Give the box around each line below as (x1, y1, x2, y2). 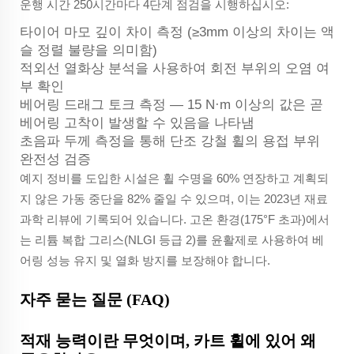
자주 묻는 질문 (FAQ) (20, 291, 170, 309)
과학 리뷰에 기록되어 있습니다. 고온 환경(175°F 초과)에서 (20, 213, 330, 227)
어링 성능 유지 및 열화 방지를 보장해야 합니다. (20, 254, 270, 268)
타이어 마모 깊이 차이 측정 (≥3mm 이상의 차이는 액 (20, 24, 334, 40)
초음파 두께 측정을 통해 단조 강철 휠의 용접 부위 (20, 134, 320, 149)
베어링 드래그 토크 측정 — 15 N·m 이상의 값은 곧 (20, 97, 323, 113)
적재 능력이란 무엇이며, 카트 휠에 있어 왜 (20, 332, 316, 350)
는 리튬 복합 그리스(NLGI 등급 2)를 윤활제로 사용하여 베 (20, 233, 324, 247)
